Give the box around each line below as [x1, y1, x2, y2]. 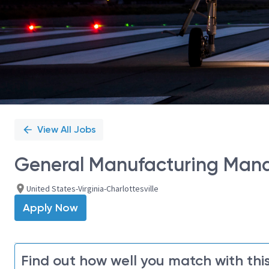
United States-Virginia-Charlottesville [26, 183, 159, 194]
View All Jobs [37, 124, 96, 135]
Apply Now [23, 201, 78, 214]
